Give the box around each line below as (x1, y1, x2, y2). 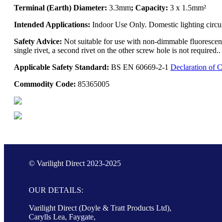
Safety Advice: (14, 37, 64, 46)
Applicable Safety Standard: (14, 62, 109, 71)
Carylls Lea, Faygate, (29, 212, 96, 221)
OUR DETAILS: (29, 185, 83, 194)
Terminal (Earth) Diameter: (14, 3, 107, 12)
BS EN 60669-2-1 (109, 62, 170, 71)
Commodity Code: (14, 79, 76, 88)
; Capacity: (131, 3, 170, 12)
